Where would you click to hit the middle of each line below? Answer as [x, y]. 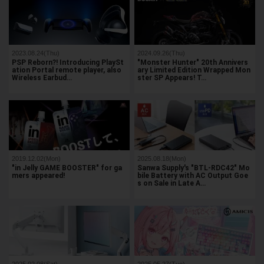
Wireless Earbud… [42, 77]
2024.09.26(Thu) [161, 53]
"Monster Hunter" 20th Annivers [193, 62]
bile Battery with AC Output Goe [193, 175]
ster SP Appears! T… [172, 77]
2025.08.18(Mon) [162, 158]
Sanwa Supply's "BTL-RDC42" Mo [194, 168]
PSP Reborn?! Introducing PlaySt [68, 62]
